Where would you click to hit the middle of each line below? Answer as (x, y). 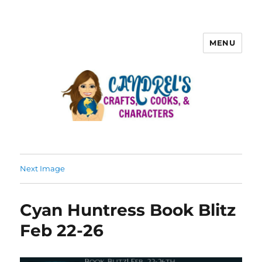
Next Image (43, 169)
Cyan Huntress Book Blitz (128, 210)
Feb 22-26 (62, 231)
